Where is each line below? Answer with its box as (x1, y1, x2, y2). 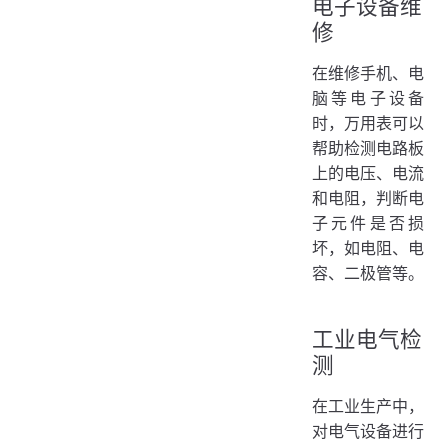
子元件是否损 (312, 213, 424, 234)
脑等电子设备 (312, 88, 424, 109)
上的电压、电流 (312, 163, 424, 184)
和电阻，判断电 (312, 188, 424, 209)
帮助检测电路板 (312, 138, 424, 159)
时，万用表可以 (312, 113, 424, 134)
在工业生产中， (312, 396, 424, 417)
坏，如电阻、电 (312, 238, 424, 259)
